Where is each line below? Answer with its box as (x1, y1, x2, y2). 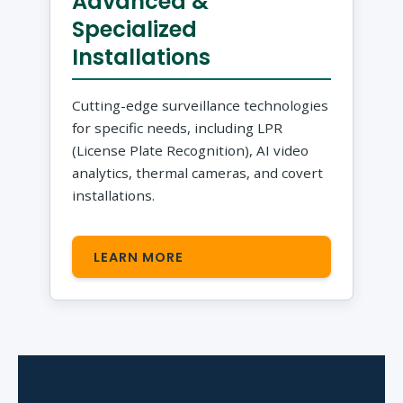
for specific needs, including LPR (72, 119, 283, 138)
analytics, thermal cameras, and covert (72, 164, 324, 183)
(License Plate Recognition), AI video (72, 141, 309, 160)
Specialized (72, 14, 198, 45)
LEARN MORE (94, 247, 184, 266)
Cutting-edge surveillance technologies (72, 96, 329, 115)
